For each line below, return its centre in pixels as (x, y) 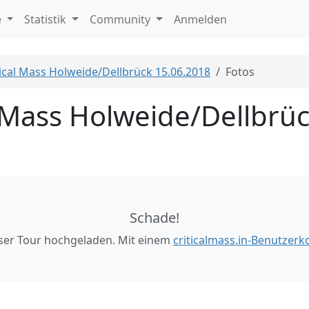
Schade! (154, 218)
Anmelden (200, 19)
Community (122, 19)
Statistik (47, 19)
